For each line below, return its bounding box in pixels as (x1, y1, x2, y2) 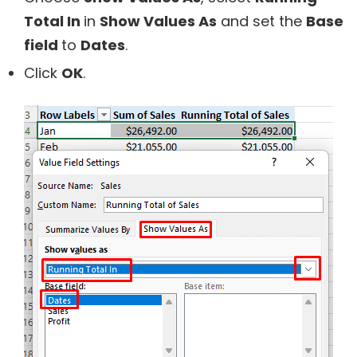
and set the (217, 10, 306, 31)
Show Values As (100, 10, 217, 31)
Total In (24, 10, 84, 31)
